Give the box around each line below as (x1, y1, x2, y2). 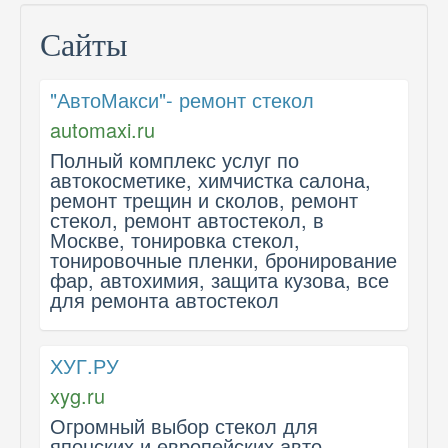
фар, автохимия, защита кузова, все (50, 265, 389, 294)
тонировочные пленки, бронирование (50, 245, 397, 274)
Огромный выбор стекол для (50, 411, 318, 440)
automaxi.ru (50, 115, 155, 144)
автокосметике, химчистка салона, (50, 165, 371, 194)
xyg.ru (50, 381, 105, 410)
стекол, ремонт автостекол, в (50, 205, 324, 234)
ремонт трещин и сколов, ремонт (50, 185, 358, 214)
